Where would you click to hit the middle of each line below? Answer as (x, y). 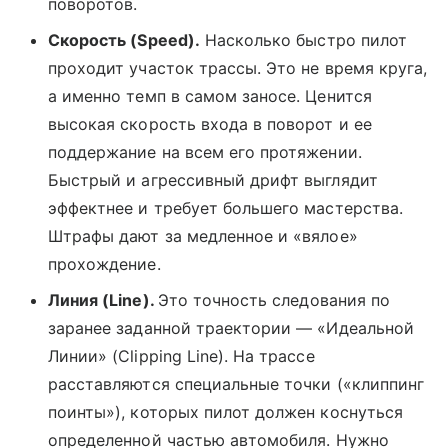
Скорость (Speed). (124, 40)
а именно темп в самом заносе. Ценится (210, 96)
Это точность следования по (273, 300)
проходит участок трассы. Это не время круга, (238, 68)
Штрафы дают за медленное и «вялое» (203, 236)
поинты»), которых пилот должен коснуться (225, 412)
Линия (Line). (103, 300)
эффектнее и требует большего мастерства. (225, 208)
